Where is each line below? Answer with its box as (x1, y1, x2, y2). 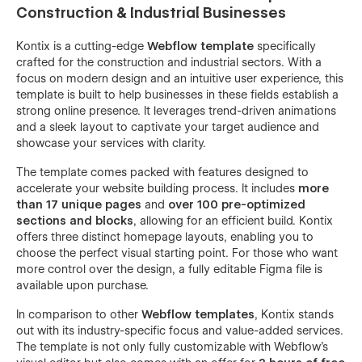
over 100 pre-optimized (168, 197, 305, 211)
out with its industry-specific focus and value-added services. (16, 323, 343, 337)
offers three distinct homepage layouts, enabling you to (16, 229, 314, 243)
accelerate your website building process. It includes (16, 181, 298, 195)
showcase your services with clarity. (16, 136, 206, 149)
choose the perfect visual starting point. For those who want (16, 246, 338, 259)
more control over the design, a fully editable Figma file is (16, 262, 322, 276)
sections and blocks (16, 213, 133, 227)
